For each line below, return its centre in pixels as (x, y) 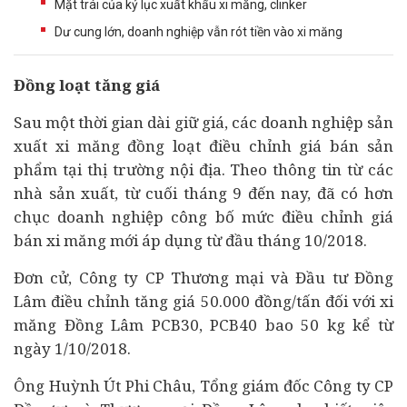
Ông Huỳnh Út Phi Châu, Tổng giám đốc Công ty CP (203, 386)
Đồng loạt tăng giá (87, 85)
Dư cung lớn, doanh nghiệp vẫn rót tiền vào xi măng (199, 32)
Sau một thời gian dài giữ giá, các (137, 122)
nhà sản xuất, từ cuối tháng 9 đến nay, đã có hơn (203, 193)
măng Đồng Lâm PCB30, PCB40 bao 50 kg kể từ (203, 325)
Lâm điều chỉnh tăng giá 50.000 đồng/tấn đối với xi (203, 301)
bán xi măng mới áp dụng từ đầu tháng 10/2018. (190, 240)
